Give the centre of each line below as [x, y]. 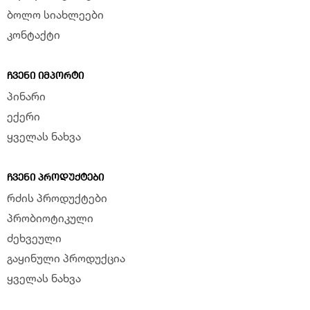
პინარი [26, 95]
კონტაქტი [34, 34]
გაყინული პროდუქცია [66, 257]
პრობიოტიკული [50, 217]
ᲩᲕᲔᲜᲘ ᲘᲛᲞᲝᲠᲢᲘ [45, 75]
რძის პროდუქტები [57, 197]
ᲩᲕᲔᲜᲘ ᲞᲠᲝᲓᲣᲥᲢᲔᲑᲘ [55, 176]
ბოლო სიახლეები [55, 14]
